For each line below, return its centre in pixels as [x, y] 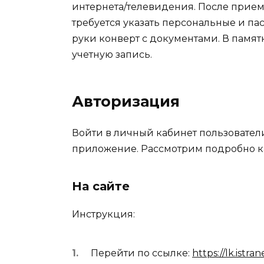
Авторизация [126, 102]
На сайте [101, 187]
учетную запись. [112, 55]
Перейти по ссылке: [141, 253]
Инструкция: [103, 214]
